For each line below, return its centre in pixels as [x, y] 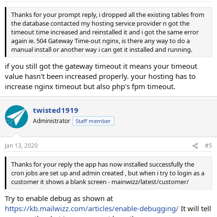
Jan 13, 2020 [21, 146]
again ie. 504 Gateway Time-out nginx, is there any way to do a [101, 41]
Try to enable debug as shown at [59, 198]
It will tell [195, 208]
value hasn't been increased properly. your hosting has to [100, 76]
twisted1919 [56, 110]
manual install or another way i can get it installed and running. [102, 49]
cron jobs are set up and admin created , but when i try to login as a [108, 173]
